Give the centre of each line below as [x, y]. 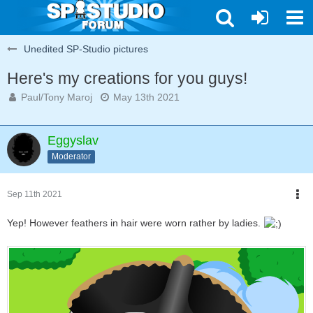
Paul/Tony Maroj [57, 97]
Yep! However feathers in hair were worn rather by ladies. [135, 223]
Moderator [71, 156]
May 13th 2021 [146, 97]
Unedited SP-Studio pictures [86, 49]
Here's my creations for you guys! [127, 78]
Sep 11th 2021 [35, 194]
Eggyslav [73, 140]
